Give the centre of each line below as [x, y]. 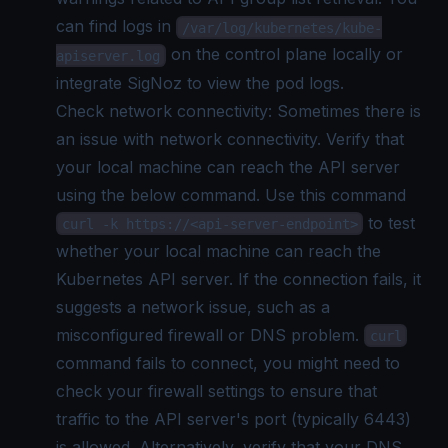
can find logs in [116, 26]
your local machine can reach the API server [228, 166]
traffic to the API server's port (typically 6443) [233, 418]
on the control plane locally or [284, 54]
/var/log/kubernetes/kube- [281, 27]
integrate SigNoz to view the [165, 82]
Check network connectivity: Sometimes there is [238, 110]
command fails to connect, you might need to [228, 362]
